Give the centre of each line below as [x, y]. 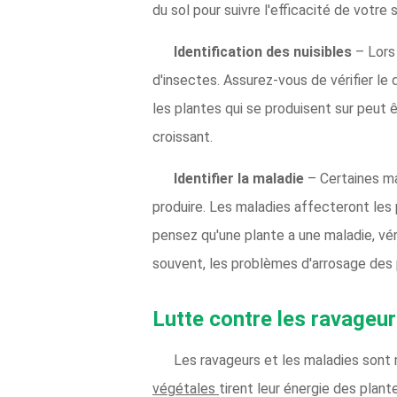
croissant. [183, 137]
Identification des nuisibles [265, 52]
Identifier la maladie [241, 179]
